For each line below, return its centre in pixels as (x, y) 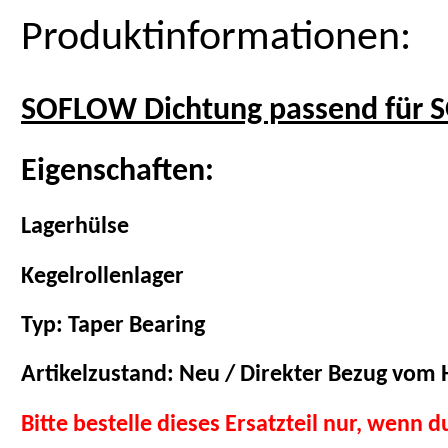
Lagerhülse (75, 227)
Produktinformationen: (216, 39)
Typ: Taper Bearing (113, 326)
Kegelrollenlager (102, 276)
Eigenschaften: (117, 172)
